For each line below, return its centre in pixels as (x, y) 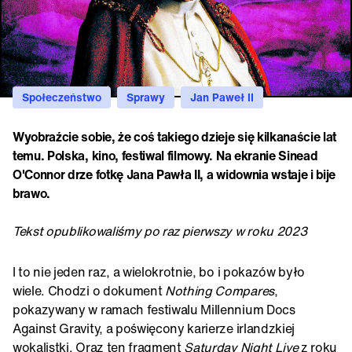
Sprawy (146, 97)
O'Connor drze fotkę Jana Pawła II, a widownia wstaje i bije (174, 174)
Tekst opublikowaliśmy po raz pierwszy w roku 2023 (160, 231)
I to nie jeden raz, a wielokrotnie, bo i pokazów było (159, 271)
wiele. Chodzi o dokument (89, 290)
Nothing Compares (220, 290)
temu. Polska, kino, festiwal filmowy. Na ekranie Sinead (165, 155)
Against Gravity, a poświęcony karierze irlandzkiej (154, 328)
